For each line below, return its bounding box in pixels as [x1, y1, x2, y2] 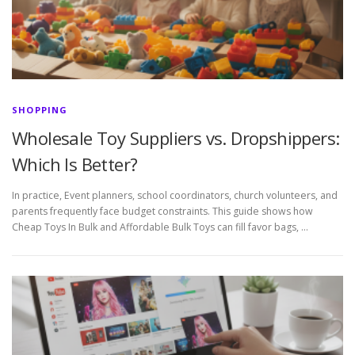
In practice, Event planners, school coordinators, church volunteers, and [12, 189, 338, 202]
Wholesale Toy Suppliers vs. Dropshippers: [12, 125, 340, 150]
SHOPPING [12, 103, 68, 116]
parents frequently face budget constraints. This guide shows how [12, 204, 313, 218]
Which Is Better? [12, 151, 138, 176]
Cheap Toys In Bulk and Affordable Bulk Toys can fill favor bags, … [12, 220, 308, 234]
